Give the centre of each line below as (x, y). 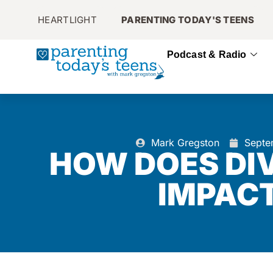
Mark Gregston (185, 143)
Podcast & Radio (207, 55)
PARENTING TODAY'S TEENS (188, 20)
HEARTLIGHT (67, 20)
